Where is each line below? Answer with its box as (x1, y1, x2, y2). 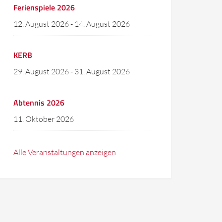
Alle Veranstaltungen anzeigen (13, 147, 116, 157)
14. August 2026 (74, 19, 130, 29)
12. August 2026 (13, 19, 69, 29)
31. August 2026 (74, 66, 130, 76)
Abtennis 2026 (13, 97, 64, 109)
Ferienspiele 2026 (13, 1, 75, 13)
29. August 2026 (13, 66, 69, 76)
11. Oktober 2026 (13, 114, 74, 124)
